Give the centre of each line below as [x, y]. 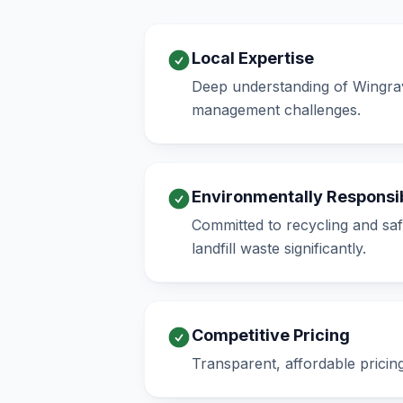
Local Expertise [253, 58]
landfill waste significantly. [279, 248]
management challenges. [276, 110]
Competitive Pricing [271, 335]
